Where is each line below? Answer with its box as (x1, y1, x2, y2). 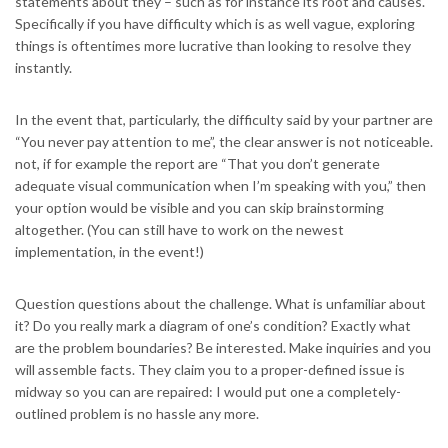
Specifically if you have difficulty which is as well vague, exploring (15, 15, 415, 33)
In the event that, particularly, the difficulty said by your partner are (15, 111, 433, 129)
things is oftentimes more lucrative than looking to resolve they (15, 37, 411, 55)
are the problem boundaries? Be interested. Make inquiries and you (15, 339, 431, 357)
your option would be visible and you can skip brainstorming (15, 199, 384, 217)
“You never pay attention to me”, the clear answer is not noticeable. (15, 133, 433, 151)
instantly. (15, 59, 72, 77)
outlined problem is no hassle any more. (15, 405, 259, 423)
